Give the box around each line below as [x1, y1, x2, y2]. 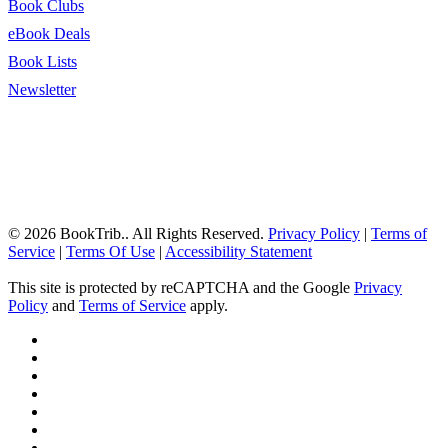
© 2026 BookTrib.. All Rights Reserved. [8, 225, 268, 243]
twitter [47, 330, 87, 348]
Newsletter [8, 81, 76, 99]
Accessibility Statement [165, 243, 312, 261]
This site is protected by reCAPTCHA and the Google [8, 279, 354, 297]
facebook [47, 348, 105, 366]
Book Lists [8, 53, 77, 71]
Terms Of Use [66, 243, 155, 261]
